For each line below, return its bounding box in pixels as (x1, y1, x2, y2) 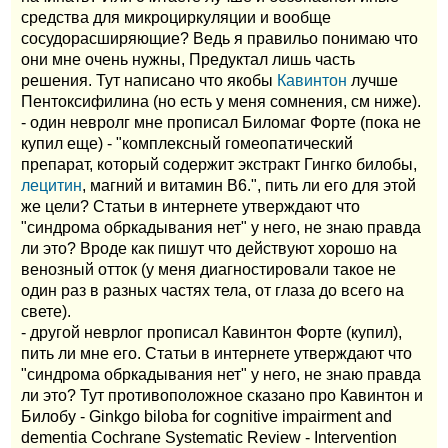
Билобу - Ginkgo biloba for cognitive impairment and (21, 407, 392, 425)
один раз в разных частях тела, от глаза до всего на (21, 281, 404, 299)
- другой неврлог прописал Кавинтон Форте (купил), (21, 323, 402, 341)
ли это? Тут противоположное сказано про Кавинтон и (21, 386, 423, 404)
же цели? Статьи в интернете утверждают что (21, 197, 360, 215)
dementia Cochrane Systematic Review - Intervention (21, 428, 397, 446)
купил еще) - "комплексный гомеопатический (21, 134, 353, 152)
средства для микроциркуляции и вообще (21, 8, 331, 26)
